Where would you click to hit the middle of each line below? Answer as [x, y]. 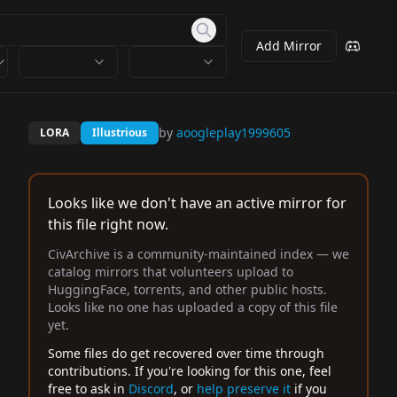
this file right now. [108, 224]
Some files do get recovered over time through [186, 353]
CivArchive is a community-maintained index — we [198, 254]
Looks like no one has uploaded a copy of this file [193, 307]
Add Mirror [289, 46]
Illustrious [120, 132]
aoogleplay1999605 [234, 132]
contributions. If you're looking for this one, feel [190, 371]
